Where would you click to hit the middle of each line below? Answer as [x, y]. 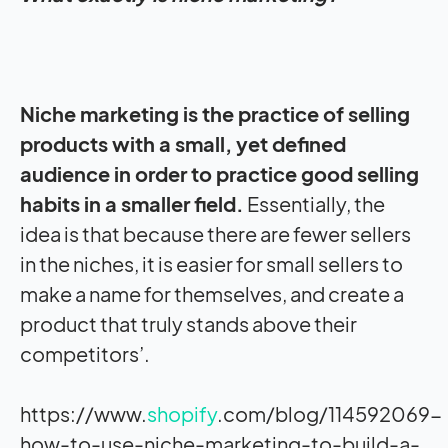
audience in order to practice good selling [219, 173]
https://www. [83, 413]
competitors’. [85, 353]
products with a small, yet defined [183, 143]
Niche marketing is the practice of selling [215, 113]
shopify [182, 413]
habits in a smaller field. [132, 203]
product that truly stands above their [188, 323]
